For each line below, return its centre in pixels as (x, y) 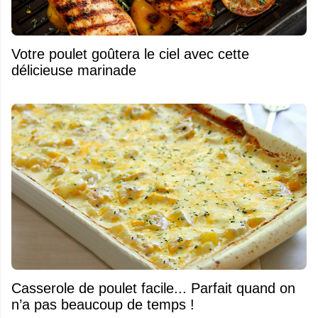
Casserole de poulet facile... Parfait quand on (153, 288)
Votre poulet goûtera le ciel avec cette (130, 54)
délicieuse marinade (74, 70)
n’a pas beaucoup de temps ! (103, 304)
